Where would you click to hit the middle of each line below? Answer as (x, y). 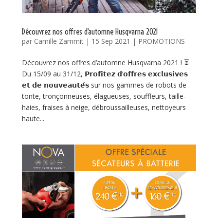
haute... (33, 119)
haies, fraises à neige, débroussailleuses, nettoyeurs (104, 108)
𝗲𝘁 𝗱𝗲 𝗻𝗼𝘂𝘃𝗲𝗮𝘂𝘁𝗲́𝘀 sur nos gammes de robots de (104, 85)
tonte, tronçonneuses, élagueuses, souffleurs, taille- (104, 96)
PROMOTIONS (161, 41)
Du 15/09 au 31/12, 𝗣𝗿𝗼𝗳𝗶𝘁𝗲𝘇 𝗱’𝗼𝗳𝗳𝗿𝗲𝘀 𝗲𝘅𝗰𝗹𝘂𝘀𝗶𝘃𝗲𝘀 (105, 74)
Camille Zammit (59, 41)
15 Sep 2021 (111, 41)
